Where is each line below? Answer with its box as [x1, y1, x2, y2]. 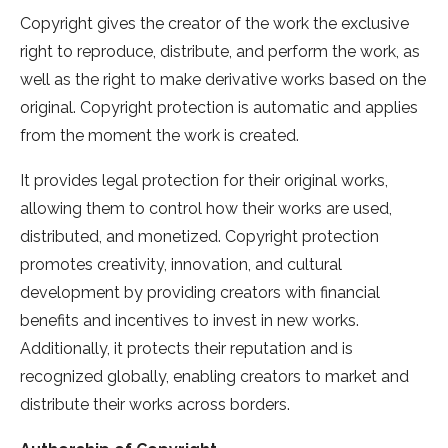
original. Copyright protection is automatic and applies [20, 98, 418, 118]
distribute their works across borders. [20, 395, 294, 415]
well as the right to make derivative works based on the [20, 70, 426, 90]
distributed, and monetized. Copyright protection [20, 227, 379, 247]
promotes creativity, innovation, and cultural [20, 255, 342, 275]
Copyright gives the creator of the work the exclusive [20, 14, 409, 34]
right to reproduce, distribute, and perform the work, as [20, 42, 420, 62]
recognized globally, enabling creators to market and [20, 367, 409, 387]
